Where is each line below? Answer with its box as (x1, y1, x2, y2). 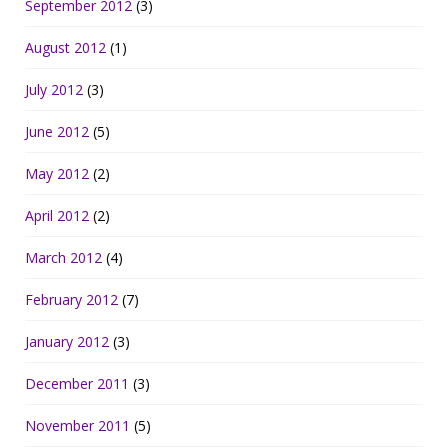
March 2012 (25, 248, 102, 268)
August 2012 (25, 38, 106, 58)
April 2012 (25, 206, 89, 226)
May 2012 (25, 164, 89, 184)
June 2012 (25, 122, 89, 142)
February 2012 (25, 290, 118, 310)
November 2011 (25, 416, 130, 436)
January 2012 (25, 332, 109, 352)
